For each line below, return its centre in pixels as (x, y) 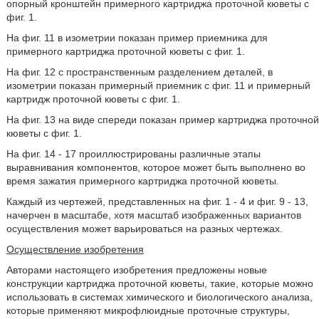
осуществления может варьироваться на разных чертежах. (144, 229)
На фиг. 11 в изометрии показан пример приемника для (137, 38)
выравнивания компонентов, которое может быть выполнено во (156, 167)
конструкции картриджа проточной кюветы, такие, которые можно (159, 283)
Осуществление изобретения (75, 249)
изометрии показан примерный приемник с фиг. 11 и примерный (158, 85)
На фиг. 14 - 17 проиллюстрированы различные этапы (133, 154)
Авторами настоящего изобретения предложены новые (136, 270)
